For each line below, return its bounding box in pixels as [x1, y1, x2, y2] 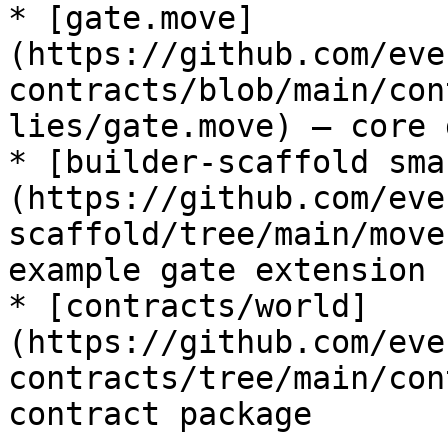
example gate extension [8, 252, 426, 288]
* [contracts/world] [8, 288, 369, 324]
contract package [8, 396, 312, 432]
